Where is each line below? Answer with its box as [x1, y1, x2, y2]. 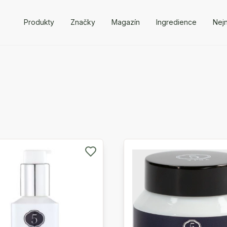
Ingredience [156, 17, 197, 26]
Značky [70, 17, 95, 26]
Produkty [23, 17, 54, 26]
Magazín [111, 17, 140, 26]
